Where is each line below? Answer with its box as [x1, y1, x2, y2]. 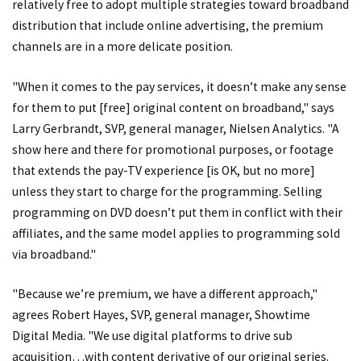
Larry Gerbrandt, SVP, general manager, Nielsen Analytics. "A [12, 120, 339, 136]
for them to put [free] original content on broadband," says [12, 99, 334, 115]
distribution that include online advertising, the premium [12, 18, 323, 34]
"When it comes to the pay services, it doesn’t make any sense [12, 78, 346, 94]
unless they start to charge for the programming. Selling [12, 183, 322, 199]
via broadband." [12, 246, 96, 262]
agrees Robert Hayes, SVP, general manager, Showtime [12, 307, 310, 323]
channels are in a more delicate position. [12, 39, 233, 55]
